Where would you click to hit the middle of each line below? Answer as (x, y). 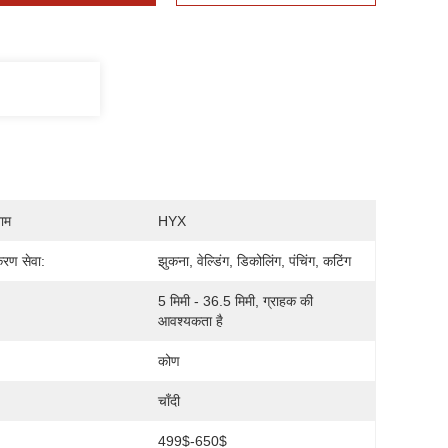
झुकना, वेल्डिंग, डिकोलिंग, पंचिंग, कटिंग (254, 261)
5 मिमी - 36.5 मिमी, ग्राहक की (235, 301)
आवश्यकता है (190, 321)
